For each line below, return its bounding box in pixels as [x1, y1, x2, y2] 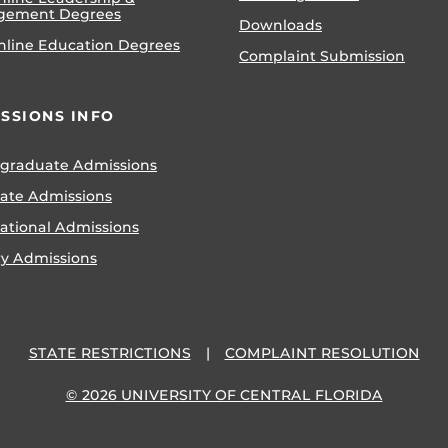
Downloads [239, 16, 322, 33]
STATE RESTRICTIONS [28, 344, 191, 361]
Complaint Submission [239, 47, 405, 64]
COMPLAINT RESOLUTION [224, 344, 420, 361]
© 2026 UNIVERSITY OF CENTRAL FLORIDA [65, 387, 383, 404]
